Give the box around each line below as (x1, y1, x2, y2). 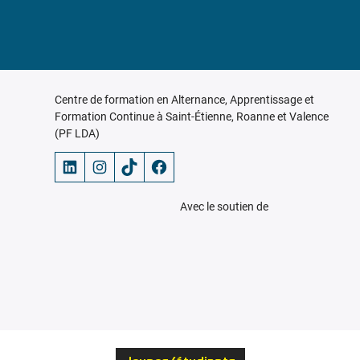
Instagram (89, 154, 107, 178)
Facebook (149, 154, 159, 178)
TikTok (119, 154, 129, 178)
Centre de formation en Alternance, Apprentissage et (54, 93, 314, 106)
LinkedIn (59, 154, 71, 178)
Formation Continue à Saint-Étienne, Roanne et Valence (54, 110, 329, 123)
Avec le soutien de (180, 200, 268, 214)
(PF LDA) (54, 127, 100, 140)
